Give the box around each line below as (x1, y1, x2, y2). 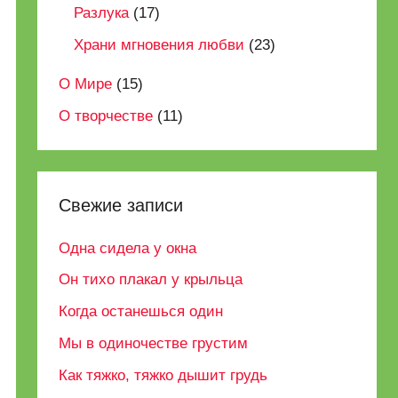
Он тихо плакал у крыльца (59, 271, 243, 289)
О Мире (59, 76, 113, 93)
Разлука (74, 4, 130, 22)
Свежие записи (59, 195, 184, 216)
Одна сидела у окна (59, 239, 197, 257)
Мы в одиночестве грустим (59, 334, 249, 352)
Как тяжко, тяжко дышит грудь (59, 366, 268, 384)
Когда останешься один (59, 303, 224, 321)
